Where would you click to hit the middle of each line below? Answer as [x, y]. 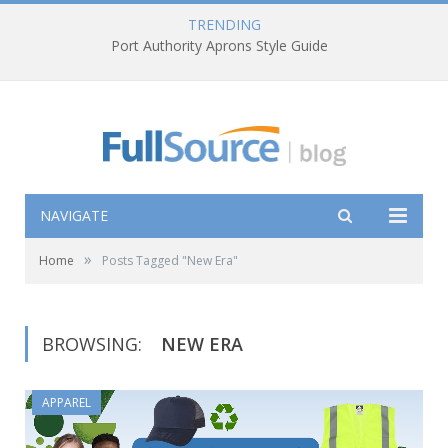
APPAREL [66, 403]
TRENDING [224, 24]
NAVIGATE [74, 216]
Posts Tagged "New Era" [170, 261]
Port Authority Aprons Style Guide [219, 46]
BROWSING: [94, 344]
